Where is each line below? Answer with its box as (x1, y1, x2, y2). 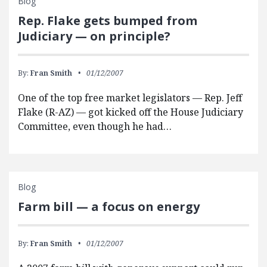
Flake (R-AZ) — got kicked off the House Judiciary (18, 105, 243, 119)
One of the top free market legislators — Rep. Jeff (18, 91, 242, 105)
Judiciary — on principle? (18, 28, 170, 45)
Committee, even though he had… (18, 120, 172, 133)
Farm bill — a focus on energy (18, 198, 200, 215)
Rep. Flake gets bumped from (18, 13, 197, 29)
